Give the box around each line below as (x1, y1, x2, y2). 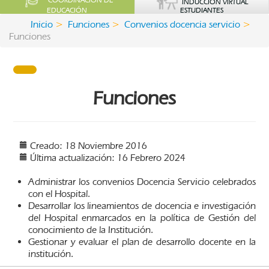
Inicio (31, 19, 53, 31)
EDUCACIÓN (47, 6, 88, 15)
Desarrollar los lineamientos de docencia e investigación (28, 200, 256, 212)
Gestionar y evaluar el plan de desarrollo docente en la (28, 236, 256, 248)
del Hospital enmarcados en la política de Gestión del (28, 212, 256, 224)
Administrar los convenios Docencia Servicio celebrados (28, 176, 256, 188)
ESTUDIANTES (180, 6, 223, 15)
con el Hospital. (28, 188, 91, 200)
